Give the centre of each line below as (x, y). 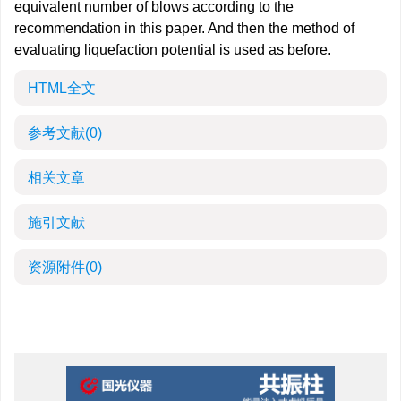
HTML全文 (62, 88)
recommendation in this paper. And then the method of (184, 28)
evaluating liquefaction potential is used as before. (173, 50)
